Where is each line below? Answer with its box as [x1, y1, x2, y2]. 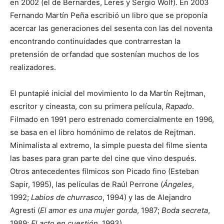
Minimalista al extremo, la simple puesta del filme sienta [10, 140, 207, 150]
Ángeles [163, 179, 192, 189]
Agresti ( [10, 205, 40, 215]
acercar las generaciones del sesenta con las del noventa [10, 23, 212, 33]
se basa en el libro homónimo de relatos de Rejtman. [10, 127, 195, 137]
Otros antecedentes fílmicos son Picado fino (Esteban [10, 166, 199, 176]
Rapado [165, 101, 192, 111]
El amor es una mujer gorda [40, 205, 137, 215]
